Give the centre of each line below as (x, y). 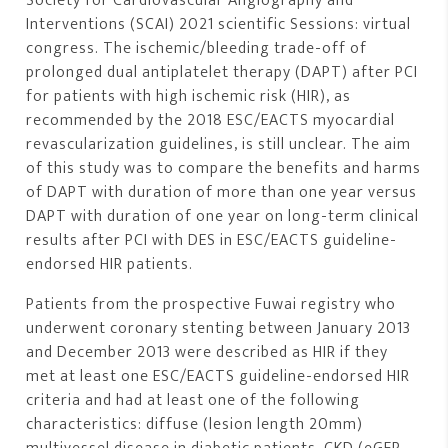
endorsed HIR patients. (110, 265)
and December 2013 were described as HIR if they (207, 353)
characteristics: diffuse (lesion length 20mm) (195, 425)
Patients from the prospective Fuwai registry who (211, 305)
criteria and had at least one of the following (193, 401)
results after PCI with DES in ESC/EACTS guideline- (212, 241)
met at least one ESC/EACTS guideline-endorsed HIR (218, 377)
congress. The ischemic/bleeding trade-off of (197, 49)
